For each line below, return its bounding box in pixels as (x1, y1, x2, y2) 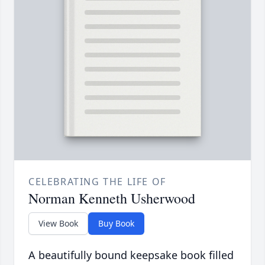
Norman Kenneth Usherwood (28, 188, 195, 208)
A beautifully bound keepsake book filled (28, 247, 234, 262)
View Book (38, 217, 78, 229)
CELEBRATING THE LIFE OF (28, 174, 166, 188)
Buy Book (98, 217, 134, 229)
